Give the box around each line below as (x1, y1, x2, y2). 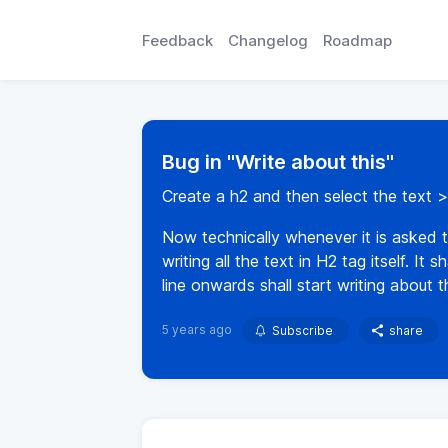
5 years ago (162, 322, 232, 337)
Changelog (228, 30, 308, 50)
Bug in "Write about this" (162, 150, 394, 174)
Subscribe (272, 323, 333, 338)
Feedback (142, 30, 213, 50)
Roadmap (323, 30, 392, 50)
